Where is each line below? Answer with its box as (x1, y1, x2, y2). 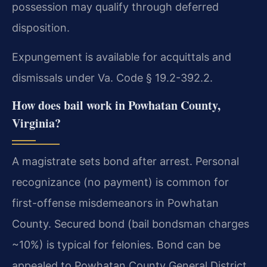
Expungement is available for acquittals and (12, 51, 231, 63)
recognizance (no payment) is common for (12, 176, 229, 189)
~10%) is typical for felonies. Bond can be (12, 238, 221, 252)
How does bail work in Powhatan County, (12, 97, 221, 114)
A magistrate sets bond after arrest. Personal (12, 155, 239, 168)
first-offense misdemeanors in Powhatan (12, 197, 219, 210)
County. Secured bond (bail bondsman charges (12, 218, 249, 231)
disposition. (12, 21, 70, 34)
